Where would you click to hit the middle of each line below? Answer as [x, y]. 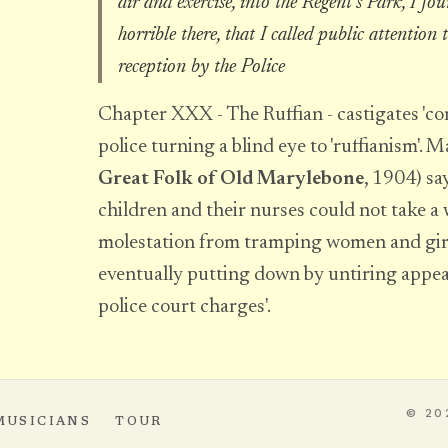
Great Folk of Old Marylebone [231, 179]
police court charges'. [184, 307]
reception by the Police [201, 67]
